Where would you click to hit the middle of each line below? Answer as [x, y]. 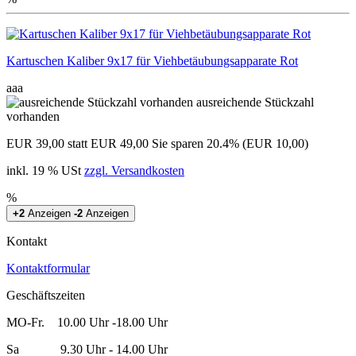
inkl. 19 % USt [45, 170]
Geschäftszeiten [46, 295]
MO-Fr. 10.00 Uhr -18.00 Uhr [97, 322]
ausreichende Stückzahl [255, 102]
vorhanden [33, 116]
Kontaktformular [48, 268]
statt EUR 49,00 [108, 143]
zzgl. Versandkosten [134, 170]
